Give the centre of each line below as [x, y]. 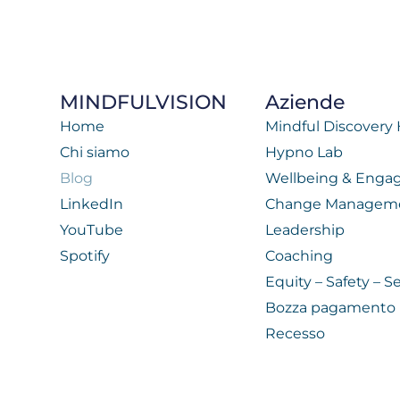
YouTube [92, 229]
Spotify [85, 255]
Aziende [305, 101]
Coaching [300, 255]
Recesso [296, 333]
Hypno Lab [304, 152]
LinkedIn [92, 204]
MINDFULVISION [144, 101]
